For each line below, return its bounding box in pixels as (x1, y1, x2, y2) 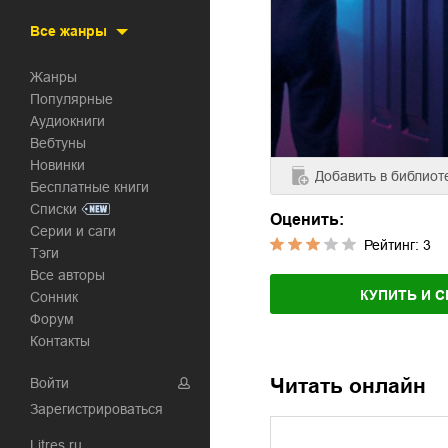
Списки (40, 201, 77, 217)
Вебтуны (39, 135, 86, 151)
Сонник (40, 289, 78, 305)
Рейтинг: (364, 237, 423, 254)
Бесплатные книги (39, 179, 149, 195)
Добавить (315, 168, 380, 185)
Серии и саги (40, 223, 116, 239)
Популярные (40, 91, 113, 107)
